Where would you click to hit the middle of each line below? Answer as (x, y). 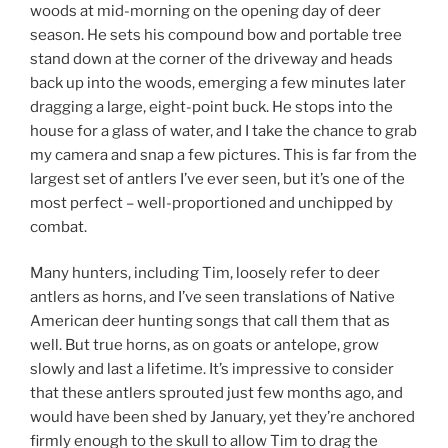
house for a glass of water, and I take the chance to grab (223, 130)
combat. (58, 226)
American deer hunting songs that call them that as (210, 321)
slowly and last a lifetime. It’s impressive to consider (212, 369)
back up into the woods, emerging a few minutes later (218, 82)
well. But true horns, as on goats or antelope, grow (204, 345)
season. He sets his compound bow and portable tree (216, 34)
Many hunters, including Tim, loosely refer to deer (205, 273)
